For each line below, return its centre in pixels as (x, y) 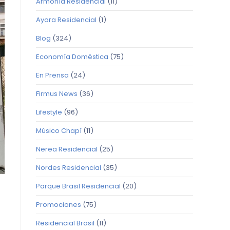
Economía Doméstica (72, 57)
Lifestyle (49, 112)
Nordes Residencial (69, 168)
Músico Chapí (59, 131)
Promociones (59, 205)
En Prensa (52, 75)
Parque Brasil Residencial (78, 186)
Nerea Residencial (67, 149)
